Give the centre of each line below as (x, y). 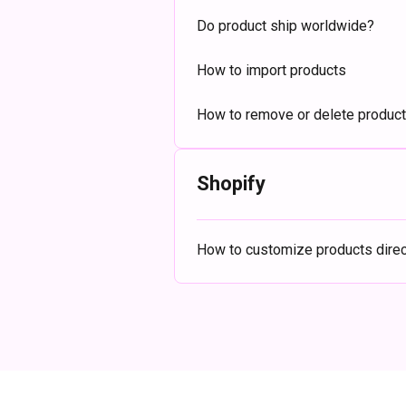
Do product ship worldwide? (285, 26)
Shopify (231, 184)
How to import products (271, 70)
